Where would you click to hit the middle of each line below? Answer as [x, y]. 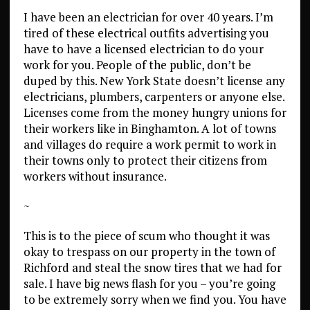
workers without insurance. [95, 176]
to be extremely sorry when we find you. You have [155, 299]
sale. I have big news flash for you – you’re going [149, 283]
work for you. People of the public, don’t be [137, 65]
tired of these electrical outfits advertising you [146, 33]
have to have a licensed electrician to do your [143, 49]
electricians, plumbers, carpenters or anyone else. [154, 97]
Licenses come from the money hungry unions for [155, 112]
